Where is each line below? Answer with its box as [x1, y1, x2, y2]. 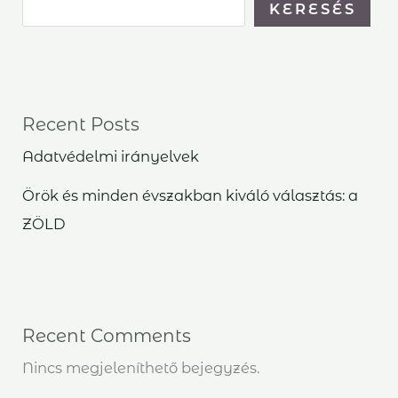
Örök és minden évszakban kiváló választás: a [22, 186, 359, 204]
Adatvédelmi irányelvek [22, 147, 200, 165]
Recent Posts [22, 113, 140, 135]
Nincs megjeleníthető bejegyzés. [22, 359, 260, 378]
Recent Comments [22, 325, 192, 347]
